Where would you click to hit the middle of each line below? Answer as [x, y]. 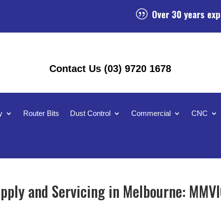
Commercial [151, 113]
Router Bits [41, 113]
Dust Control [91, 113]
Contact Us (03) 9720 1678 [110, 69]
